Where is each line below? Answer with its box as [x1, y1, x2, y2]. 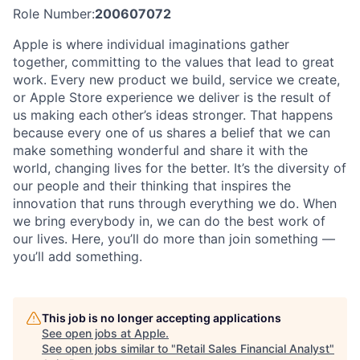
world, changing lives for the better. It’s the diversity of [13, 159, 346, 176]
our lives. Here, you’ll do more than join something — [13, 230, 335, 247]
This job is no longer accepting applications [42, 310, 281, 325]
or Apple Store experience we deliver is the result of [13, 88, 331, 105]
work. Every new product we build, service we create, [13, 71, 340, 88]
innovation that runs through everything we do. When [13, 194, 337, 211]
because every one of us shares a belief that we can [13, 124, 330, 141]
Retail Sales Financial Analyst [176, 341, 329, 355]
